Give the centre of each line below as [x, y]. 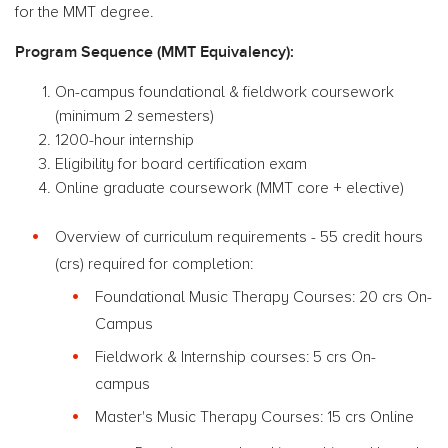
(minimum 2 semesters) [134, 116]
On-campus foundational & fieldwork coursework [224, 92]
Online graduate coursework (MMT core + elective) [229, 188]
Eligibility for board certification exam [183, 164]
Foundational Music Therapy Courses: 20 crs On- [263, 297]
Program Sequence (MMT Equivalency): [154, 52]
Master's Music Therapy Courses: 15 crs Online [256, 417]
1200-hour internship [124, 140]
